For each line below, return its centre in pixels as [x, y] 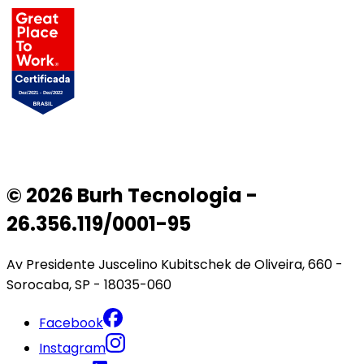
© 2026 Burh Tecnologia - [132, 195]
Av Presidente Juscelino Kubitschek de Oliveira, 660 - [175, 264]
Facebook [71, 323]
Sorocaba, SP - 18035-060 [89, 284]
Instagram [72, 348]
